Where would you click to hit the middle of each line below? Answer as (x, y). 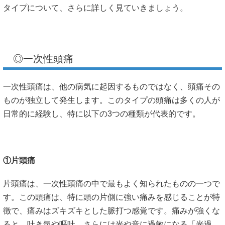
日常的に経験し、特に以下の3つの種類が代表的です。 (102, 114)
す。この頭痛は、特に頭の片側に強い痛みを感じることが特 (111, 197)
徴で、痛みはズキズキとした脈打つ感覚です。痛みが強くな (111, 210)
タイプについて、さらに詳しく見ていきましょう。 (95, 8)
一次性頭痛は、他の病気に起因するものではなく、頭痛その (111, 87)
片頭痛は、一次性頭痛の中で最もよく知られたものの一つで (111, 183)
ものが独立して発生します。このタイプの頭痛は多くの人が (111, 100)
